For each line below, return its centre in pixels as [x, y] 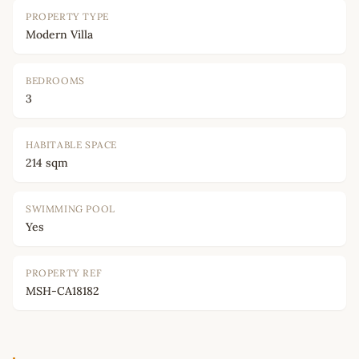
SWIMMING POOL [71, 209]
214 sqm [47, 163]
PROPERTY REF [64, 273]
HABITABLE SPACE [71, 145]
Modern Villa [59, 35]
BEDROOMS [55, 81]
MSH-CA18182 [63, 291]
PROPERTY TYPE [67, 17]
